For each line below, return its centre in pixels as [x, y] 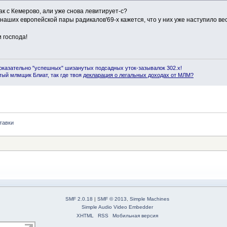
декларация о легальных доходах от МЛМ [137, 75]
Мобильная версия [135, 216]
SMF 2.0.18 [79, 199]
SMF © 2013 [112, 199]
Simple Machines [149, 199]
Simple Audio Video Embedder [117, 207]
